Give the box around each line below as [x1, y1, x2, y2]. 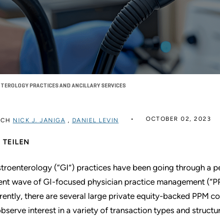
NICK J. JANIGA [13, 116, 65, 124]
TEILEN [2, 137, 30, 146]
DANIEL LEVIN [72, 116, 119, 124]
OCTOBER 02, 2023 [146, 115, 211, 122]
